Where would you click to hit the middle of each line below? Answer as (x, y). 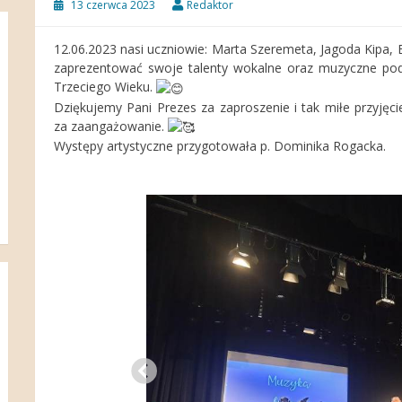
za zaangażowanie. (111, 126)
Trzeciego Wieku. (105, 86)
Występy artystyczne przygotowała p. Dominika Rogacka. (220, 146)
